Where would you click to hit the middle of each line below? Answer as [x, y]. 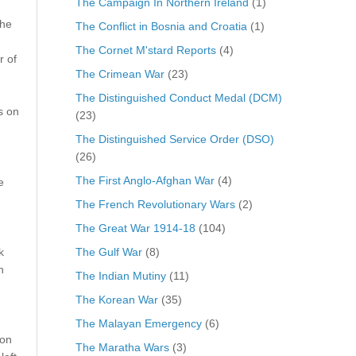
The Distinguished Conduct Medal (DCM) [178, 97]
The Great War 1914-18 [135, 228]
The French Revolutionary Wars [155, 204]
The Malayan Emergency [138, 323]
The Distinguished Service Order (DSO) [174, 139]
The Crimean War [120, 74]
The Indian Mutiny [120, 275]
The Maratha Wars [122, 347]
